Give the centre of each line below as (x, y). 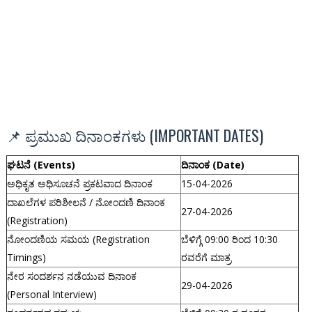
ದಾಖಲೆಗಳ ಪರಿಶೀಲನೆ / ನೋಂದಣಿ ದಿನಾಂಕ (86, 203)
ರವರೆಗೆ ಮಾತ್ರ (206, 258)
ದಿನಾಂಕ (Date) (212, 165)
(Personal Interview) (52, 295)
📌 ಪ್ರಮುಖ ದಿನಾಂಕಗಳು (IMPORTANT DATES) (134, 135)
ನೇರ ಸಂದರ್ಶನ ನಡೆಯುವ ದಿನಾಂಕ (71, 276)
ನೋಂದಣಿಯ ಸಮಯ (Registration (78, 240)
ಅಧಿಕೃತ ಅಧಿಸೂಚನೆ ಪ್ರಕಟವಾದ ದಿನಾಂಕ (79, 184)
